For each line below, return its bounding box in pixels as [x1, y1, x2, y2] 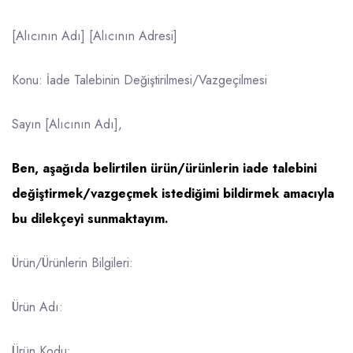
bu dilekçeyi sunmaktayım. [12, 209, 169, 228]
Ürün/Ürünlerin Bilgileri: [12, 253, 133, 272]
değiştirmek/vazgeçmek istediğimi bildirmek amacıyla [12, 184, 334, 203]
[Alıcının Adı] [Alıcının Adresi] [12, 26, 177, 45]
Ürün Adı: [12, 297, 63, 316]
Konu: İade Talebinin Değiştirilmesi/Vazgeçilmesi [12, 70, 267, 89]
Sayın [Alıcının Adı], [12, 114, 122, 133]
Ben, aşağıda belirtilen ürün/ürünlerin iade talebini [12, 158, 317, 177]
